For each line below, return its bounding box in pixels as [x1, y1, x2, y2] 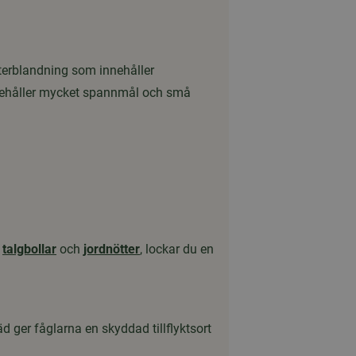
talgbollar [2, 242, 56, 257]
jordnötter [83, 242, 140, 257]
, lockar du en [140, 242, 214, 257]
